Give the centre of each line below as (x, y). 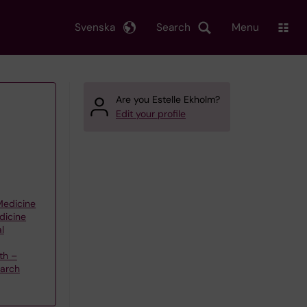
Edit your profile (151, 114)
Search (173, 27)
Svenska (95, 27)
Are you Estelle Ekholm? (168, 99)
